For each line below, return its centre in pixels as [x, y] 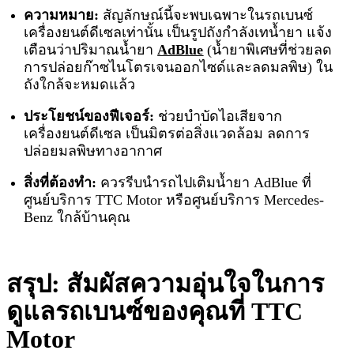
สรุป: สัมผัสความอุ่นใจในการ [165, 284]
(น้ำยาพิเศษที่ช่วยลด [268, 50]
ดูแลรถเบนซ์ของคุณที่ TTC [154, 312]
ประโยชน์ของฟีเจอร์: [89, 117]
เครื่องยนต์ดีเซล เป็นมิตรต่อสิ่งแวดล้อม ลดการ [167, 134]
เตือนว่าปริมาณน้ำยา [91, 50]
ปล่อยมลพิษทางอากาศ [93, 151]
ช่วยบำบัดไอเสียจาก [218, 117]
